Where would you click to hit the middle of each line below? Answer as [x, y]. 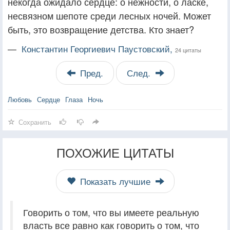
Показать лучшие [115, 181]
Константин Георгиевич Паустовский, [98, 49]
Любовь [20, 99]
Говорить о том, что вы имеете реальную [111, 212]
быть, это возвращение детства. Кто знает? [101, 29]
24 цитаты [188, 50]
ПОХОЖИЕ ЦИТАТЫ [115, 152]
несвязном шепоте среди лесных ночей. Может [109, 15]
